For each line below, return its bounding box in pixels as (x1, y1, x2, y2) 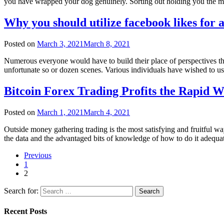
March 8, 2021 (83, 39, 130, 48)
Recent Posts (4, 207, 47, 216)
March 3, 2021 (37, 39, 83, 48)
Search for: (4, 186, 38, 195)
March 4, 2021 (83, 108, 130, 117)
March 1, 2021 (37, 108, 83, 117)
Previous (24, 151, 51, 160)
